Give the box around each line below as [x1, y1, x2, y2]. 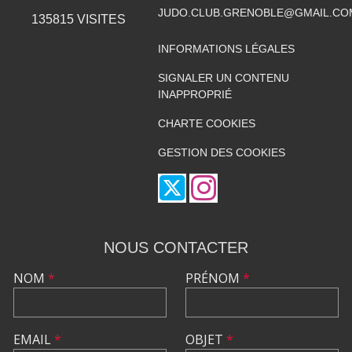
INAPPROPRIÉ [157, 87, 232, 101]
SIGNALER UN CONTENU [157, 71, 289, 84]
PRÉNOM [185, 269, 243, 287]
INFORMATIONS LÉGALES [157, 42, 295, 55]
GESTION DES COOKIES [157, 145, 285, 159]
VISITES [74, 13, 126, 27]
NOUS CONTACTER [104, 238, 248, 256]
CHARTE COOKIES [157, 116, 255, 130]
